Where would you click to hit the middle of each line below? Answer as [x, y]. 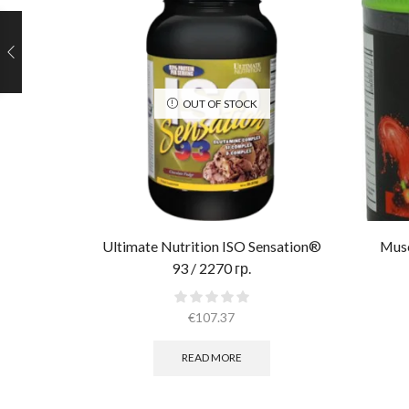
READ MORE [211, 358]
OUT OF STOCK [220, 103]
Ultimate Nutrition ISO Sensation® [211, 246]
